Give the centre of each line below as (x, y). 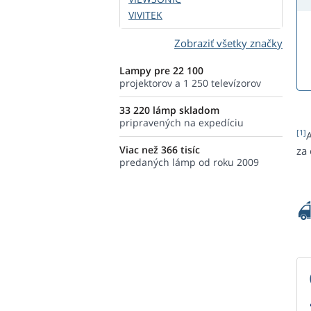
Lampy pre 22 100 (161, 70)
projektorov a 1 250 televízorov (190, 83)
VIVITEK (145, 15)
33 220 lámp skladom (169, 110)
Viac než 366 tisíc (160, 150)
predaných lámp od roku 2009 (189, 162)
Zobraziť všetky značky (228, 43)
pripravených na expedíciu (182, 123)
